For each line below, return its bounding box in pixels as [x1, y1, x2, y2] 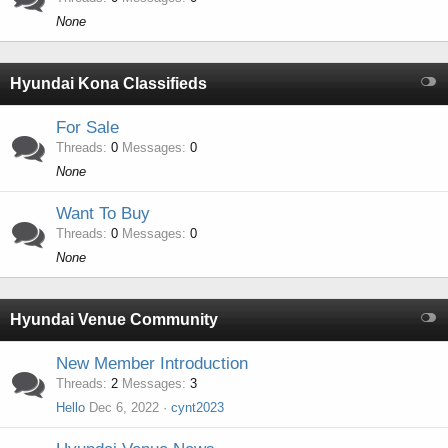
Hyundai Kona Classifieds [10, 75, 207, 92]
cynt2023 [171, 400, 224, 415]
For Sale [56, 118, 119, 137]
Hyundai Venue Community [10, 311, 218, 328]
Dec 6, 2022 [89, 400, 159, 415]
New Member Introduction [56, 354, 248, 373]
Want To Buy [56, 204, 150, 223]
